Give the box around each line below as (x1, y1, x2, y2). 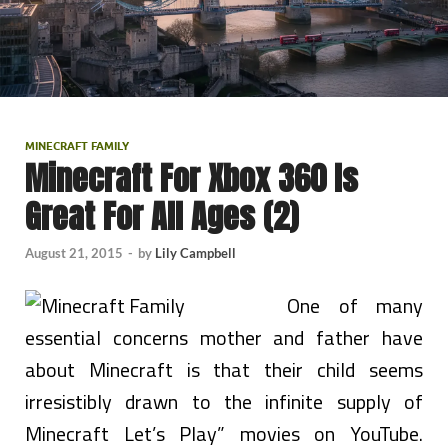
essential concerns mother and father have (25, 321, 423, 353)
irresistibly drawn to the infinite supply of (25, 385, 423, 417)
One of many (287, 289, 423, 321)
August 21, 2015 (25, 244, 123, 261)
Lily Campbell (155, 244, 236, 261)
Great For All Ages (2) (25, 192, 298, 242)
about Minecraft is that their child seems (25, 353, 423, 385)
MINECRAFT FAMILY (25, 139, 129, 154)
